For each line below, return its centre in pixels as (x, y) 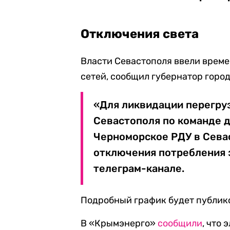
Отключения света (140, 34)
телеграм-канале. (139, 168)
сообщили (180, 223)
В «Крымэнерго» (119, 223)
